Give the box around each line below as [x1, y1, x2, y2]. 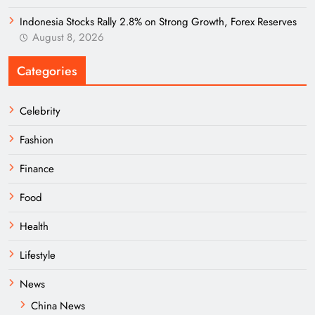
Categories [17, 62, 77, 80]
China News [31, 298, 85, 314]
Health [20, 219, 49, 234]
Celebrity [20, 103, 60, 119]
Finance [20, 161, 54, 176]
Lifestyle [20, 247, 56, 263]
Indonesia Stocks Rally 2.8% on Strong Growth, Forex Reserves [20, 14, 297, 30]
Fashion [20, 132, 53, 148]
